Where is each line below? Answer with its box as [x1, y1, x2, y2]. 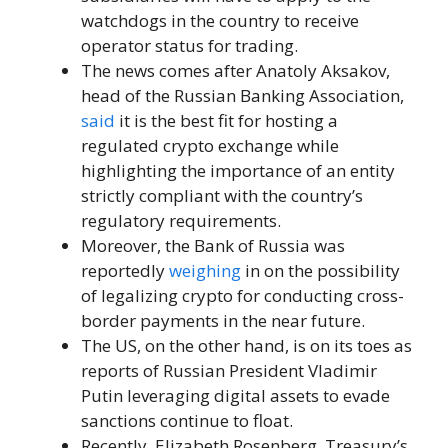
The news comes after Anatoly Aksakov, [81, 59, 390, 83]
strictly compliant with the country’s [81, 184, 363, 208]
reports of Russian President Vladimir [81, 359, 377, 383]
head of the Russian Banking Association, [81, 84, 404, 108]
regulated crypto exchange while [81, 134, 339, 158]
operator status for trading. [81, 34, 298, 58]
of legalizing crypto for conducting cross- [81, 284, 404, 308]
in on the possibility [241, 259, 400, 283]
